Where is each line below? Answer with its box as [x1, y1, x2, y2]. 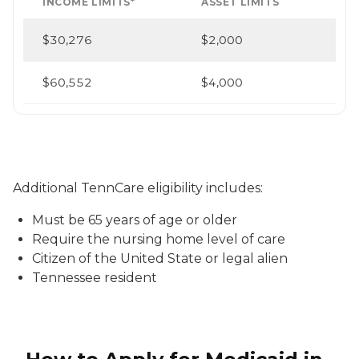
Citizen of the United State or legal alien [32, 250, 288, 266]
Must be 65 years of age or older [32, 212, 237, 228]
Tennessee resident [32, 269, 157, 285]
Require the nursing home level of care [32, 231, 285, 247]
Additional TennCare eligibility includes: [13, 179, 263, 196]
